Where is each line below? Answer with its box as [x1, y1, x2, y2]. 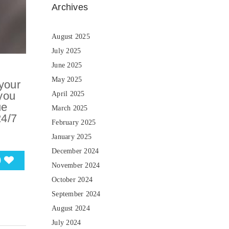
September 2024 [52, 190, 101, 198]
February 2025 [52, 119, 96, 126]
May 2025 [52, 76, 82, 83]
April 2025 [52, 90, 85, 98]
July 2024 [52, 219, 81, 226]
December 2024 [52, 147, 99, 155]
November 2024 [52, 162, 100, 169]
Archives [52, 2, 88, 12]
